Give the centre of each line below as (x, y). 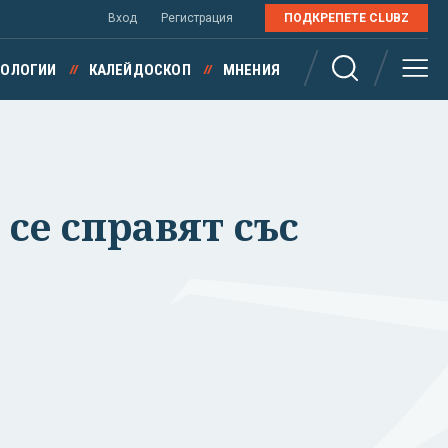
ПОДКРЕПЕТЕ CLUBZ (346, 18)
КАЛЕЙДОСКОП (139, 70)
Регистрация (197, 18)
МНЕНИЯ (251, 70)
